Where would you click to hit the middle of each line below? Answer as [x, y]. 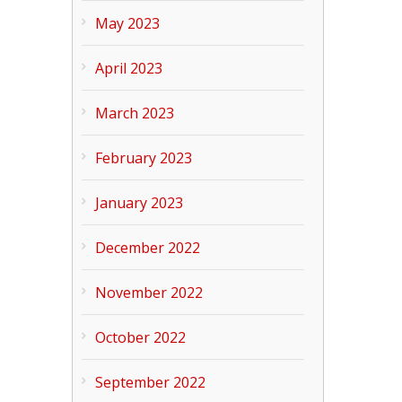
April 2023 [129, 68]
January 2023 [140, 202]
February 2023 [144, 157]
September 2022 [151, 382]
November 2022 [149, 292]
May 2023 [128, 23]
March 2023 [135, 113]
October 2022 [141, 337]
